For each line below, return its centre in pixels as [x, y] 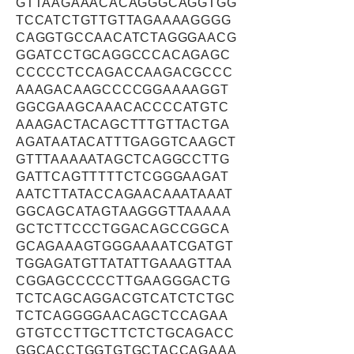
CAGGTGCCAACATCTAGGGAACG [126, 38]
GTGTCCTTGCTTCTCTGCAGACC [125, 333]
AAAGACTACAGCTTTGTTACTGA [123, 124]
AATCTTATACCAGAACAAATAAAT [125, 194]
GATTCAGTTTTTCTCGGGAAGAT [122, 177]
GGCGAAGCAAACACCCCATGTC [122, 107]
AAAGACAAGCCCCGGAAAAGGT [122, 90]
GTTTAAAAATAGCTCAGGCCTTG [123, 159]
